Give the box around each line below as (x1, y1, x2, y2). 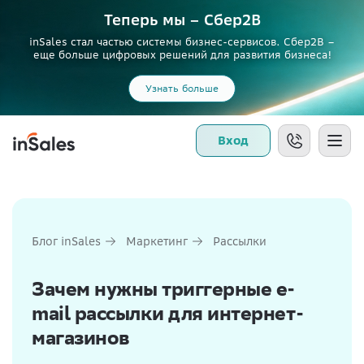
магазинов (32, 326, 129, 349)
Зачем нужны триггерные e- (32, 277, 295, 300)
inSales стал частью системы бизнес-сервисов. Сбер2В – (29, 35, 335, 49)
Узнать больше (145, 82, 219, 94)
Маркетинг (126, 234, 188, 249)
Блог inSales (32, 234, 101, 249)
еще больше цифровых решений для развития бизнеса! (32, 48, 331, 62)
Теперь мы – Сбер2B (103, 11, 261, 29)
